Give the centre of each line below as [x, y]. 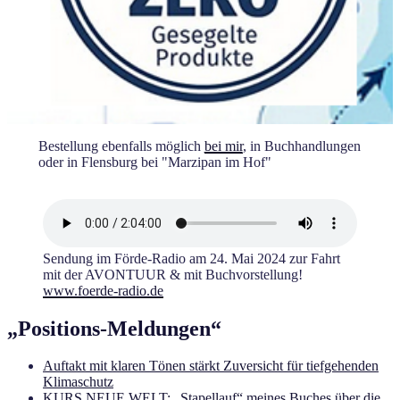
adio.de [143, 290]
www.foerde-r [83, 290]
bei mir [223, 146]
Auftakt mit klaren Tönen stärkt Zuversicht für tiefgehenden [211, 366]
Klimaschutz [78, 382]
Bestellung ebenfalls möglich [121, 146]
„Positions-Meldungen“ [114, 328]
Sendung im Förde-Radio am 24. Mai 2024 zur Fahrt [192, 258]
